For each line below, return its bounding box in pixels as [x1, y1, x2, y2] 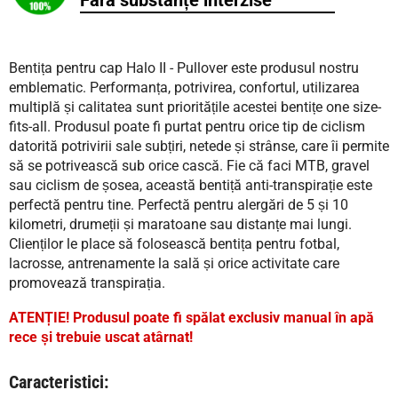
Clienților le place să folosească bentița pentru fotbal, [9, 235, 339, 252]
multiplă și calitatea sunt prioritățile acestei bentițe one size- [9, 99, 381, 115]
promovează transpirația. [9, 275, 165, 291]
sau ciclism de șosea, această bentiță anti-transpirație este [9, 177, 372, 194]
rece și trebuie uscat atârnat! [9, 329, 193, 346]
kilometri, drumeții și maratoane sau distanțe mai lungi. [9, 216, 352, 233]
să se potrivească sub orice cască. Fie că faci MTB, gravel [9, 157, 370, 174]
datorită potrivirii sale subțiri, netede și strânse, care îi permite [9, 138, 389, 155]
